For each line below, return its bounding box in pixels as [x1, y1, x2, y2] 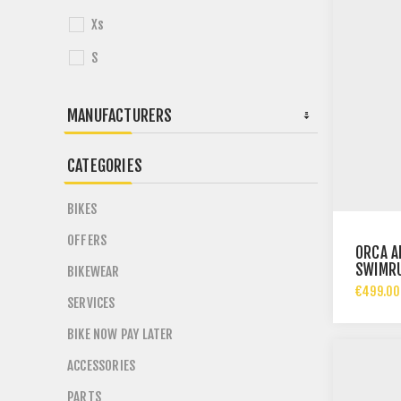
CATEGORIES [67, 156, 142, 175]
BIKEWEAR [67, 263, 120, 280]
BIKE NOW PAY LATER [67, 326, 174, 343]
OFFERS [67, 232, 107, 249]
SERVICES [67, 294, 115, 311]
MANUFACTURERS [67, 106, 173, 125]
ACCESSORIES [67, 357, 136, 374]
